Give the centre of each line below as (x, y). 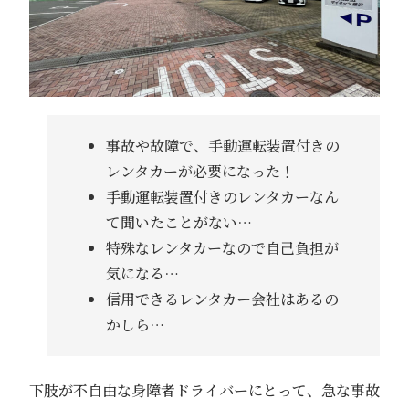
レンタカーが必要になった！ (200, 171)
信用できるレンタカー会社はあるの (222, 299)
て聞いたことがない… (178, 222)
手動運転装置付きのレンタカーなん (222, 196)
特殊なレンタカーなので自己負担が (222, 247)
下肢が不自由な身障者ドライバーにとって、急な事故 (204, 390)
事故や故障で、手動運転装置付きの (222, 145)
